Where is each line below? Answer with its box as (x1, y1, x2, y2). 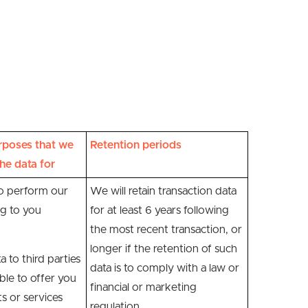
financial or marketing (90, 282, 197, 293)
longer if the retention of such (90, 243, 237, 254)
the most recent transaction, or (90, 224, 242, 235)
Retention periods (90, 140, 181, 151)
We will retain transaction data (90, 186, 236, 197)
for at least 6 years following (90, 205, 229, 216)
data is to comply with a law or (90, 263, 239, 274)
